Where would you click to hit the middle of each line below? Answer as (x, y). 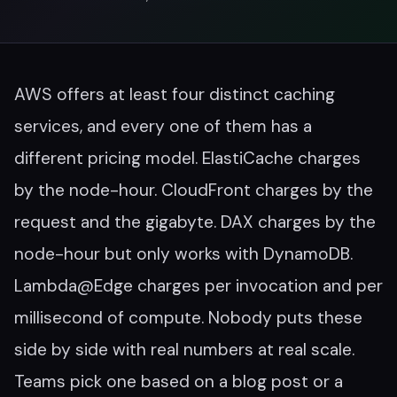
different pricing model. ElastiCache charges (187, 158)
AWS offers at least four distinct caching (175, 94)
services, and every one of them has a (163, 126)
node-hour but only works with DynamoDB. (183, 254)
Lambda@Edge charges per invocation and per (198, 286)
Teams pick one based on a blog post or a (179, 381)
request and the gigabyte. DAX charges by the (195, 222)
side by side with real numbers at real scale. (184, 350)
